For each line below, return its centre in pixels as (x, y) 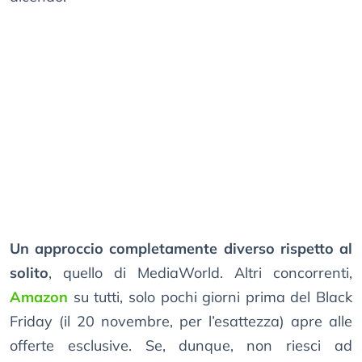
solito (29, 273)
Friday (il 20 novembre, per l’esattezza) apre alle (181, 322)
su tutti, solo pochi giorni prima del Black (210, 297)
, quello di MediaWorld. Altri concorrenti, (200, 273)
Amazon (39, 297)
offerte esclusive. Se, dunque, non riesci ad (181, 346)
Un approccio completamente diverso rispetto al (181, 249)
